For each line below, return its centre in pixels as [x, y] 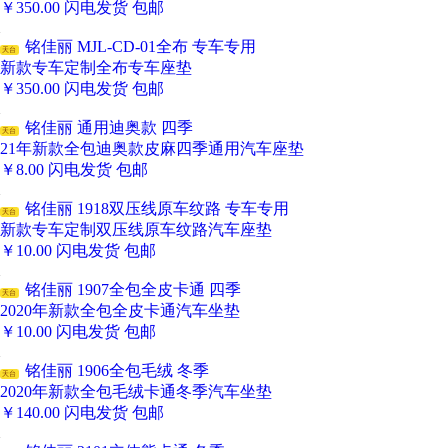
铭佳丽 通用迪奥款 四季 [112, 128]
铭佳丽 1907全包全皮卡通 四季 [136, 290]
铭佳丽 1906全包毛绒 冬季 [120, 371]
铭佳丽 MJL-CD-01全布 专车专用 [144, 47]
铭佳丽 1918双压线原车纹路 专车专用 [160, 209]
